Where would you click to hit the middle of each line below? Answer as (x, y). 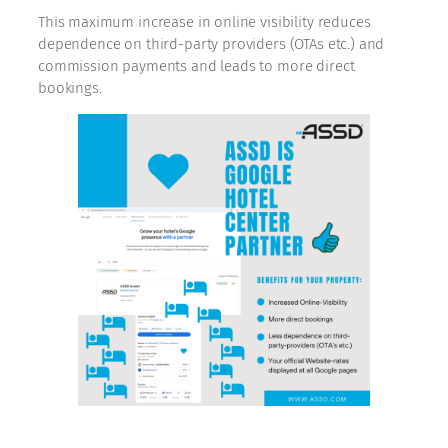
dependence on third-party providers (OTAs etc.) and (211, 43)
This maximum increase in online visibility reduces (204, 21)
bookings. (70, 87)
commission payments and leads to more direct (196, 65)
